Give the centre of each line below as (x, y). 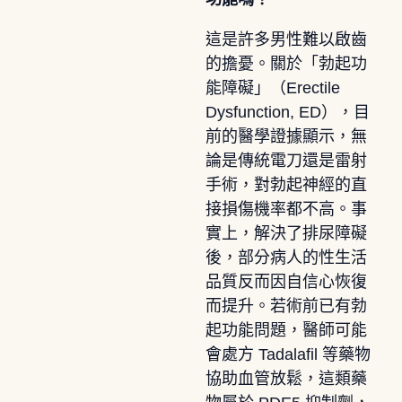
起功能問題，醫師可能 (286, 330)
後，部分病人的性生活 (286, 257)
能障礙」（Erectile (272, 87)
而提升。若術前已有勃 (286, 306)
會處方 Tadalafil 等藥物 (288, 354)
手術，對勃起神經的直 (286, 184)
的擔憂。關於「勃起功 (286, 63)
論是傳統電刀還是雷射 (286, 160)
